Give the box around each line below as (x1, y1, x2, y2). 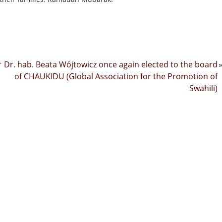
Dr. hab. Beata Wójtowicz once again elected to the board (4, 59, 218, 70)
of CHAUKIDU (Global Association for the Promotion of (14, 71, 218, 82)
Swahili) (189, 83, 218, 94)
